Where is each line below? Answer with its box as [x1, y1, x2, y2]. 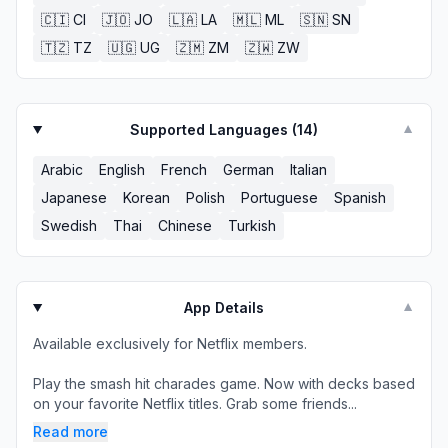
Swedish [41, 217, 97, 234]
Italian [290, 161, 327, 178]
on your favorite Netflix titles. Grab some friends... [33, 395, 357, 412]
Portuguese [241, 189, 318, 206]
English [99, 161, 145, 178]
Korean [123, 189, 170, 206]
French [161, 161, 207, 178]
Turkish [228, 217, 276, 234]
